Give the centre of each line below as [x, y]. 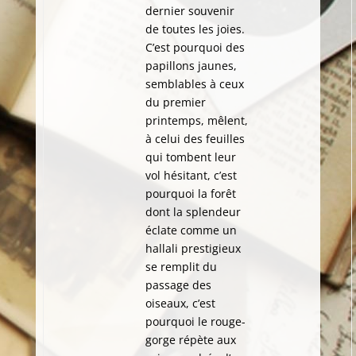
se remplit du [181, 267]
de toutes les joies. [195, 29]
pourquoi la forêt [190, 193]
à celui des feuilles [195, 139]
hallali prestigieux [193, 248]
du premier [175, 102]
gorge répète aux [190, 340]
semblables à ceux [194, 84]
